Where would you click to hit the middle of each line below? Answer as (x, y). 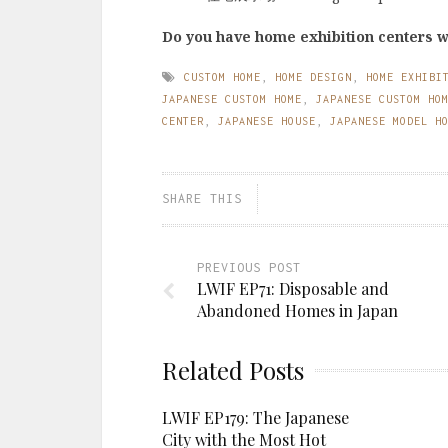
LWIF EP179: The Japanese (255, 417)
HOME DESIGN (313, 77)
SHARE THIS (202, 198)
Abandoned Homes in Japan (297, 310)
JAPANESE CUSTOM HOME (232, 99)
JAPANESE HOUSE (267, 121)
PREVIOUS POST (249, 267)
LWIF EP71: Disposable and (293, 288)
